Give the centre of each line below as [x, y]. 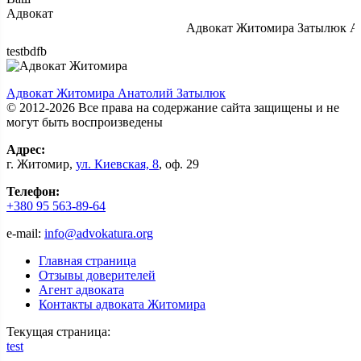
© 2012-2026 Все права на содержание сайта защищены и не [173, 108]
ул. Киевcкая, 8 [117, 164]
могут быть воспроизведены [85, 122]
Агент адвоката [81, 290]
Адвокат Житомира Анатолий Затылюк [116, 93]
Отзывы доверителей [97, 275]
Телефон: [33, 191]
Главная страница [87, 261]
